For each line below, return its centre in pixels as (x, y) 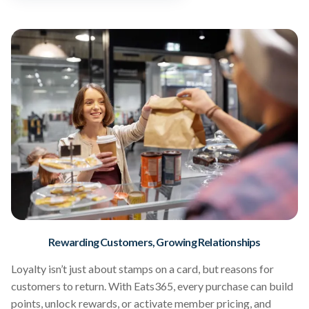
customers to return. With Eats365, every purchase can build (152, 286)
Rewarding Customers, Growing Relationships (154, 242)
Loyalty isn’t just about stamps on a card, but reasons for (142, 269)
